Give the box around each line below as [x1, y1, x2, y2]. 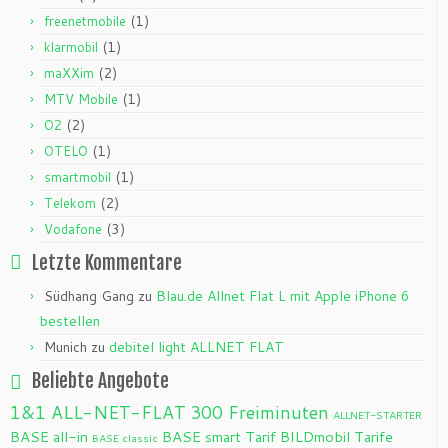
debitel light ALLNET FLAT [109, 337, 284, 358]
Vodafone [44, 220, 102, 239]
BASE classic [92, 430, 158, 446]
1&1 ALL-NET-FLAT [10, 400, 186, 426]
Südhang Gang [44, 286, 134, 307]
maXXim [44, 64, 94, 83]
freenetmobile [44, 12, 126, 31]
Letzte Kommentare [32, 251, 182, 276]
